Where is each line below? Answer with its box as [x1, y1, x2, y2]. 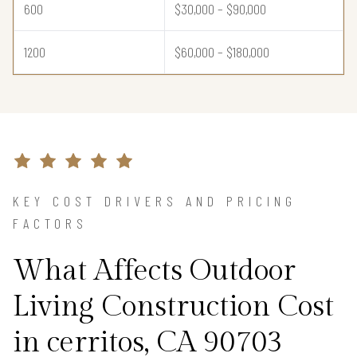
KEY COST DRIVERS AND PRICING [13, 192, 296, 210]
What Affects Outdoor [13, 254, 296, 288]
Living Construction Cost [13, 290, 334, 324]
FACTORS [13, 214, 88, 233]
